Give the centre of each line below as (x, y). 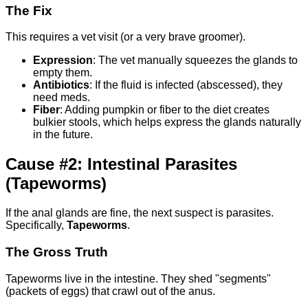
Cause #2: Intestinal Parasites (121, 164)
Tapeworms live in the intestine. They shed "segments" (138, 278)
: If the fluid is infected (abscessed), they (186, 85)
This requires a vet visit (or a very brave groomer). (125, 37)
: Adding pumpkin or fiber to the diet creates (165, 110)
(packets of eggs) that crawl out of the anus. (110, 291)
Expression (63, 60)
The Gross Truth (57, 252)
